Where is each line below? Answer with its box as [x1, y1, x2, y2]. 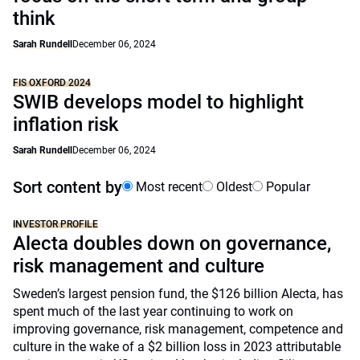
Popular [263, 179, 310, 194]
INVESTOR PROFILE [13, 219, 98, 230]
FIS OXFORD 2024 [13, 77, 91, 88]
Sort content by [13, 178, 122, 197]
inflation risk [13, 113, 119, 136]
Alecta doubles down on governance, [13, 232, 331, 255]
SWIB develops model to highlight [13, 91, 304, 113]
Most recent [133, 179, 202, 194]
